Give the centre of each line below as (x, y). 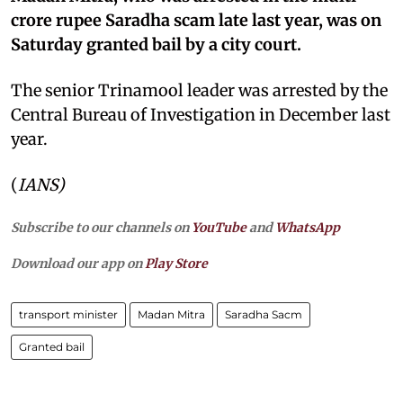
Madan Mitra (171, 314)
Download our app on (78, 263)
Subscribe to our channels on (101, 227)
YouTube (219, 227)
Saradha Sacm (264, 314)
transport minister (68, 314)
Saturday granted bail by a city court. (156, 44)
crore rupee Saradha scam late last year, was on (196, 20)
